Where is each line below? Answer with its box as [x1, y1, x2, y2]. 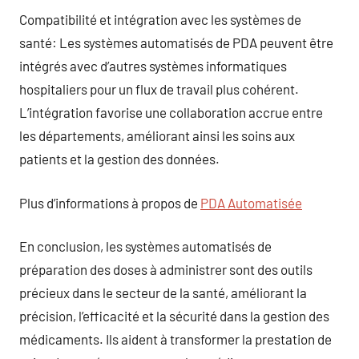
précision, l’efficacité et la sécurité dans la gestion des [19, 308, 329, 324]
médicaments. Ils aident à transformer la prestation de [19, 331, 332, 347]
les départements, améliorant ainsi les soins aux [19, 127, 295, 143]
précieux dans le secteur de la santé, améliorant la [19, 284, 307, 301]
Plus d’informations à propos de [19, 194, 200, 211]
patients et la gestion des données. [19, 151, 220, 167]
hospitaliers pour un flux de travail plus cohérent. [19, 81, 299, 97]
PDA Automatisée [200, 194, 302, 211]
